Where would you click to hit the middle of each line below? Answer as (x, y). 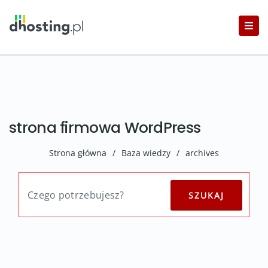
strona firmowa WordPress (105, 128)
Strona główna (78, 153)
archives (202, 153)
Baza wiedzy (146, 153)
